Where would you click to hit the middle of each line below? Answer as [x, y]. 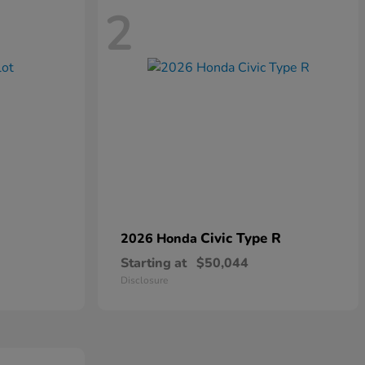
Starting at [154, 264]
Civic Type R [241, 239]
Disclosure [144, 281]
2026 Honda [161, 239]
